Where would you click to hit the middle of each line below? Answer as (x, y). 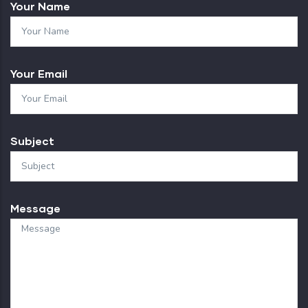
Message (35, 208)
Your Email (39, 73)
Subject (32, 140)
